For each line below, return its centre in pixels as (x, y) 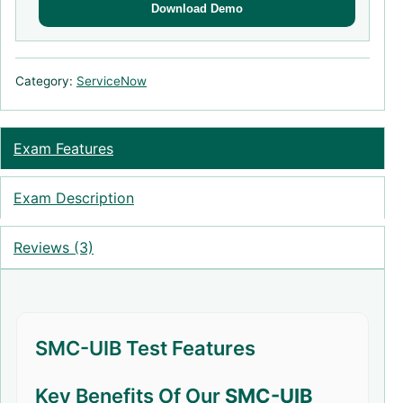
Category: (46, 81)
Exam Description (74, 198)
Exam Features (63, 148)
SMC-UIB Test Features (145, 348)
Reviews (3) (54, 247)
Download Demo (197, 9)
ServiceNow (112, 81)
